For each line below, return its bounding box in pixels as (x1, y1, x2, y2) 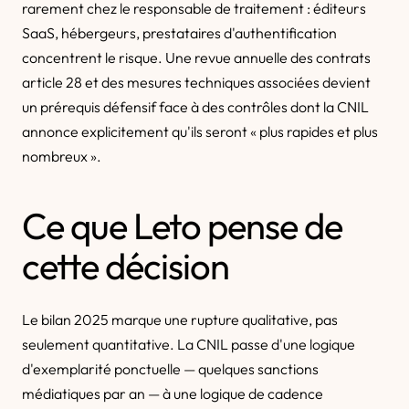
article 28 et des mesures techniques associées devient (22, 73, 371, 91)
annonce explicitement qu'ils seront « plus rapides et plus (22, 122, 378, 141)
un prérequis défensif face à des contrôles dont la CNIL (22, 98, 369, 116)
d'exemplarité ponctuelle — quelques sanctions (22, 360, 319, 378)
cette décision (22, 243, 229, 288)
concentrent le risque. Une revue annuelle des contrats (22, 48, 371, 67)
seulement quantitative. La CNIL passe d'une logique (22, 335, 355, 353)
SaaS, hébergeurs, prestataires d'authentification (22, 24, 337, 42)
